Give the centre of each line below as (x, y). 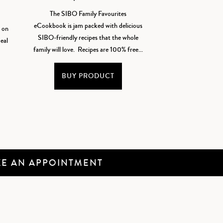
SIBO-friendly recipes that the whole (88, 38)
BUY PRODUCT (88, 76)
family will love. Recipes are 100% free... (88, 50)
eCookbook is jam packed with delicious (88, 26)
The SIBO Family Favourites (88, 14)
